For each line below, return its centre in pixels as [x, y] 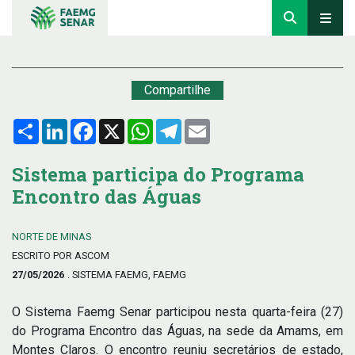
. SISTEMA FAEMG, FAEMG [127, 275]
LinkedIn [91, 125]
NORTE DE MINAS [52, 237]
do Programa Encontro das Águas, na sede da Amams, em [177, 331]
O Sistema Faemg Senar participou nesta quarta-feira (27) [177, 312]
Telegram [207, 125]
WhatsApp [181, 125]
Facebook [123, 125]
